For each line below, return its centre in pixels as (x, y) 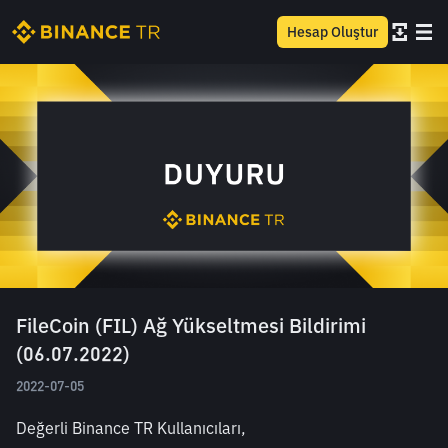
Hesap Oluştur (332, 32)
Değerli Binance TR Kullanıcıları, (131, 428)
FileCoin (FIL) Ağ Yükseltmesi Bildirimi (191, 325)
